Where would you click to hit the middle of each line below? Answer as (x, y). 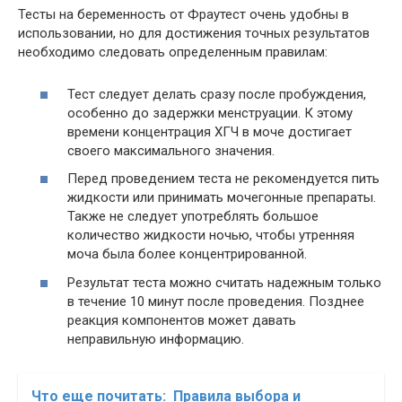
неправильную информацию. (156, 339)
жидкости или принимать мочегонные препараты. (222, 197)
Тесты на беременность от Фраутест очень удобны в (184, 14)
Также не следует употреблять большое (193, 216)
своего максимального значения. (171, 150)
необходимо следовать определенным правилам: (173, 52)
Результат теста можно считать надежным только (224, 282)
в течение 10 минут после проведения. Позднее (216, 301)
